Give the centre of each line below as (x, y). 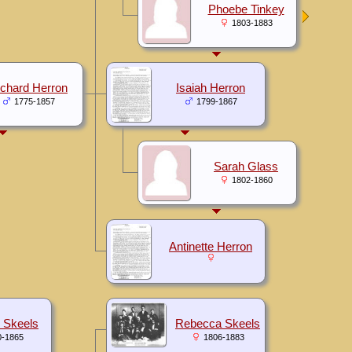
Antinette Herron (211, 246)
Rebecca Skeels (218, 323)
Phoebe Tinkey (246, 9)
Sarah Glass (246, 166)
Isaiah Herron (211, 88)
